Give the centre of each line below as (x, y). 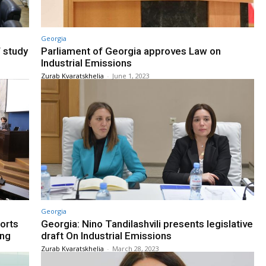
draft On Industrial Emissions (106, 236)
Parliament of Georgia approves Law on (131, 51)
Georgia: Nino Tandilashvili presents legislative (147, 224)
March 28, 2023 (136, 249)
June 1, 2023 (131, 75)
